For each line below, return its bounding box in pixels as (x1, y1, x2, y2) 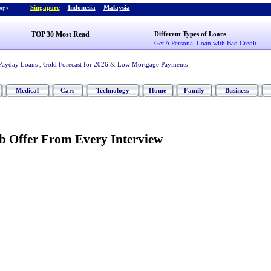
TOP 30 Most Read (30, 30, 90, 39)
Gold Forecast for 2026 (42, 60, 108, 68)
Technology (96, 87, 129, 94)
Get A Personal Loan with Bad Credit (154, 39, 257, 47)
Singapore (30, 4, 60, 11)
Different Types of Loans (154, 30, 227, 38)
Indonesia (67, 4, 96, 11)
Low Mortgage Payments (117, 60, 188, 68)
